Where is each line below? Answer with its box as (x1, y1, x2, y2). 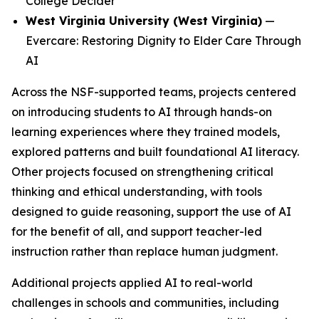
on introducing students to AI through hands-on (11, 105, 272, 119)
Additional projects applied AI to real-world (11, 276, 253, 290)
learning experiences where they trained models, (11, 125, 280, 139)
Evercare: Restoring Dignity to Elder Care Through (26, 33, 301, 48)
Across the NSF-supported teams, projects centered (11, 85, 296, 99)
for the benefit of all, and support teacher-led (11, 224, 262, 239)
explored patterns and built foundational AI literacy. (11, 145, 299, 159)
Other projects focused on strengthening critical (11, 164, 273, 179)
